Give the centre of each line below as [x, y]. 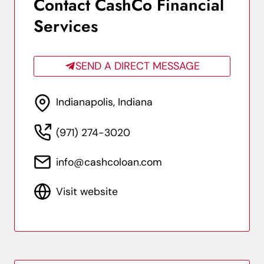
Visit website [87, 191]
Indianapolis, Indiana [104, 102]
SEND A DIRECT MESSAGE [137, 66]
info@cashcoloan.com [109, 162]
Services [66, 26]
